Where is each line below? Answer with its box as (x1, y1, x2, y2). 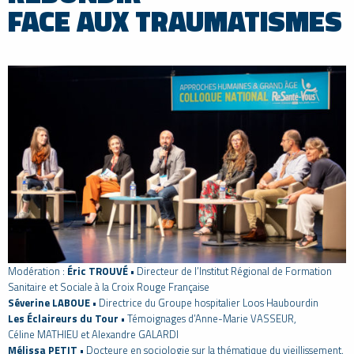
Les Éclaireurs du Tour (8, 310, 119, 326)
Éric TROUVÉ (67, 262, 128, 279)
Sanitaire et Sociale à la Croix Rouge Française (8, 278, 209, 295)
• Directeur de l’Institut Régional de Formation (128, 262, 332, 279)
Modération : (8, 262, 67, 279)
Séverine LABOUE (8, 294, 90, 311)
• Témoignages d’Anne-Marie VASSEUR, (119, 310, 296, 326)
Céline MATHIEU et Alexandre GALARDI (8, 326, 179, 342)
